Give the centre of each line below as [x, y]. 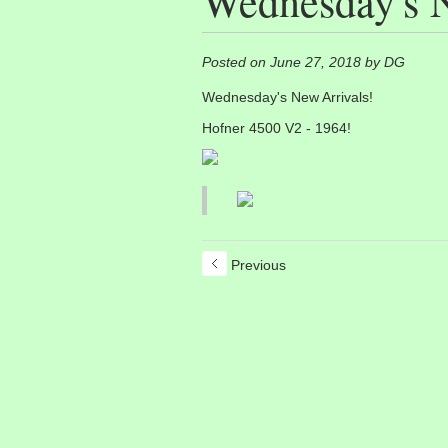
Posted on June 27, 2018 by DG [303, 62]
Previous [256, 265]
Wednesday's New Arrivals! [287, 97]
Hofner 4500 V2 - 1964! [276, 128]
